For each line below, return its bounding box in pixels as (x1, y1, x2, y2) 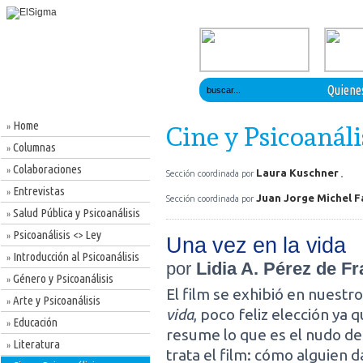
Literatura (11, 337, 60, 351)
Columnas (11, 140, 56, 154)
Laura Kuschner (256, 167, 341, 178)
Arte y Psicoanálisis (11, 293, 100, 307)
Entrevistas (11, 184, 65, 198)
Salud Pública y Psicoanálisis (11, 206, 140, 220)
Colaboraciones (11, 162, 82, 176)
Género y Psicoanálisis (11, 271, 113, 285)
